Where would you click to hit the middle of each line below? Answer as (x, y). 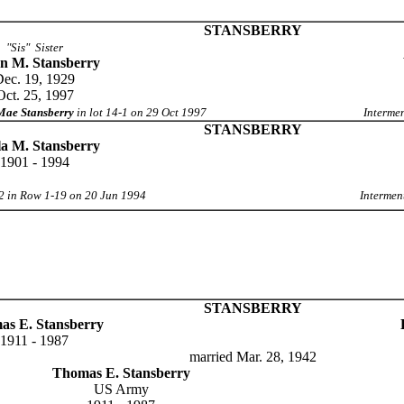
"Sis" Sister (34, 47)
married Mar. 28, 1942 (252, 357)
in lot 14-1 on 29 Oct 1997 (140, 112)
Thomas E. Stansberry (121, 373)
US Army (121, 389)
